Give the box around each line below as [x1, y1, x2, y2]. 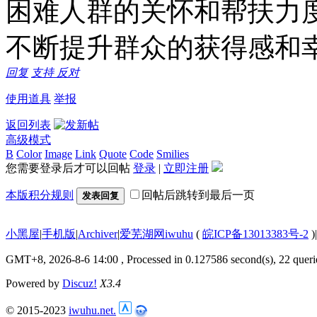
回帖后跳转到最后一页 [142, 188, 255, 201]
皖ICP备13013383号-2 [202, 227, 309, 240]
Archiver [78, 227, 117, 240]
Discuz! [62, 277, 97, 289]
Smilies [156, 147, 189, 160]
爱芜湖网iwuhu [120, 227, 193, 240]
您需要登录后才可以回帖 [6, 161, 133, 174]
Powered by [6, 277, 62, 289]
